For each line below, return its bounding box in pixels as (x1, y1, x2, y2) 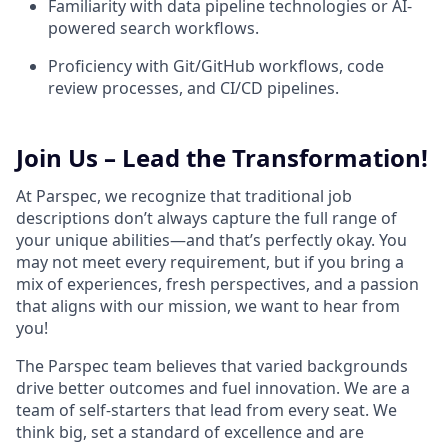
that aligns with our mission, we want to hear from (16, 295, 400, 318)
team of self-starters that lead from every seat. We (16, 399, 397, 422)
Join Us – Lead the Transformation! (16, 141, 428, 175)
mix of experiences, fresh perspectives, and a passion (16, 273, 419, 296)
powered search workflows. (48, 17, 259, 40)
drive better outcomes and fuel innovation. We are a (16, 377, 410, 400)
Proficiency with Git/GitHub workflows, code (48, 55, 384, 78)
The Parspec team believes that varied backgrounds (16, 355, 408, 378)
